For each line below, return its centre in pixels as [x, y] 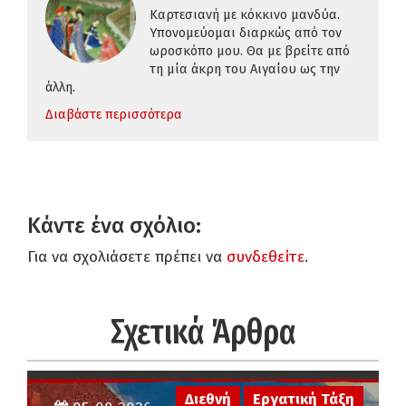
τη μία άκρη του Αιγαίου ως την [245, 69]
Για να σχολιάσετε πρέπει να [127, 257]
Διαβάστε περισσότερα [114, 114]
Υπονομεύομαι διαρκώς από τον [246, 33]
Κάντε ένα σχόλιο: [114, 226]
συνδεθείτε [266, 257]
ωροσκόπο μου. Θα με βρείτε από [250, 51]
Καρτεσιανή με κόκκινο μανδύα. [245, 14]
